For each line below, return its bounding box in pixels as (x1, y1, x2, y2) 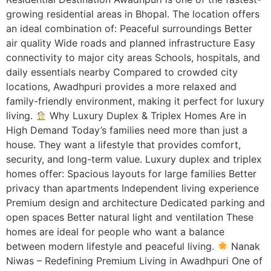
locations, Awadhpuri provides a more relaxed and (6, 80, 237, 93)
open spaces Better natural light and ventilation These (6, 211, 253, 223)
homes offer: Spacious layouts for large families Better (6, 167, 256, 180)
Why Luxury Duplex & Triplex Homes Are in (47, 109, 247, 122)
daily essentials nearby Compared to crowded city (6, 65, 238, 78)
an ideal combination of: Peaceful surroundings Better (6, 22, 252, 34)
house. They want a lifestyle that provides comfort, (6, 138, 241, 151)
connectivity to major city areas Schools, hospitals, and (6, 51, 260, 64)
